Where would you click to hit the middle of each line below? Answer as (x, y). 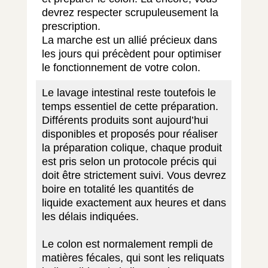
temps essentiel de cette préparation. (130, 106)
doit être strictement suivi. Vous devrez (134, 175)
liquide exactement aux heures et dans (134, 202)
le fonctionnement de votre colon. (121, 67)
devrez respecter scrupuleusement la (130, 12)
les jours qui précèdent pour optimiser (131, 54)
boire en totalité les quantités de (118, 189)
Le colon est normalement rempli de (127, 244)
